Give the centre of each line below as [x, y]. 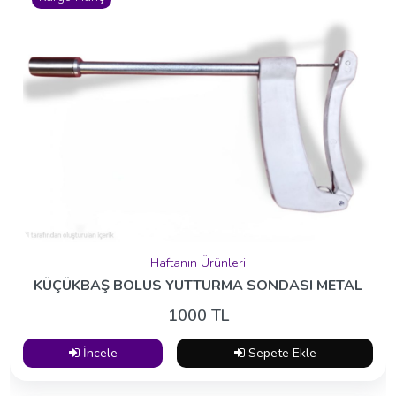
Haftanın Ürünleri [198, 263]
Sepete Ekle [280, 353]
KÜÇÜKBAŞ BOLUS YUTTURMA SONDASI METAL [198, 285]
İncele [98, 353]
